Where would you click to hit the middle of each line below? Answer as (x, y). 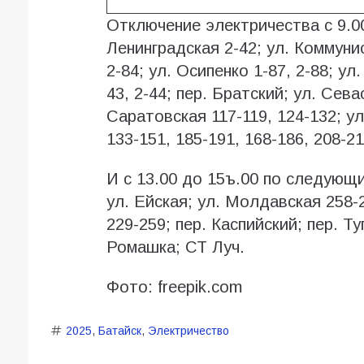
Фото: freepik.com (174, 287)
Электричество (188, 331)
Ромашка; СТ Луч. (175, 247)
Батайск (119, 331)
